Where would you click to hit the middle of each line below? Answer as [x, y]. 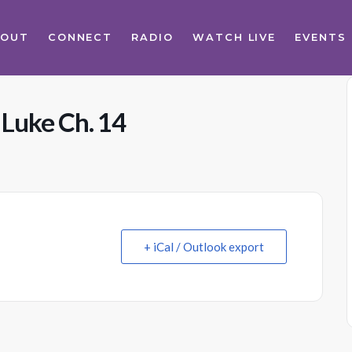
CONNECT [80, 37]
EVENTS [321, 37]
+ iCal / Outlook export [203, 247]
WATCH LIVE [235, 37]
